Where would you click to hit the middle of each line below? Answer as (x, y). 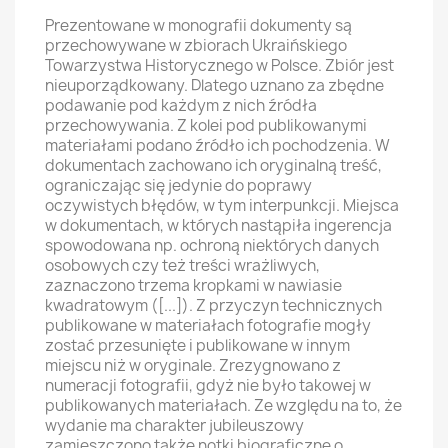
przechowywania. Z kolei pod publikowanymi (206, 125)
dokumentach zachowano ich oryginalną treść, (213, 165)
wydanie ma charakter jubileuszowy (174, 425)
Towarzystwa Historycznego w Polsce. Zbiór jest (219, 65)
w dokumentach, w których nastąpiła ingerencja (218, 225)
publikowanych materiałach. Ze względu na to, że (223, 405)
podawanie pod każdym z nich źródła (181, 105)
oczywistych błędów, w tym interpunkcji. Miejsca (222, 205)
